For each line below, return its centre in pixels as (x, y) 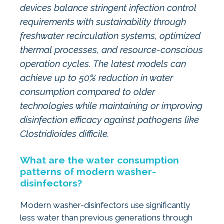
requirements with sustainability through (103, 22)
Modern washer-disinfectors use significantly (105, 205)
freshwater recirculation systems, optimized (110, 36)
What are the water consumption (99, 160)
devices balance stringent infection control (108, 8)
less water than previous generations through (106, 218)
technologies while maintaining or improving (111, 106)
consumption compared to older (87, 92)
